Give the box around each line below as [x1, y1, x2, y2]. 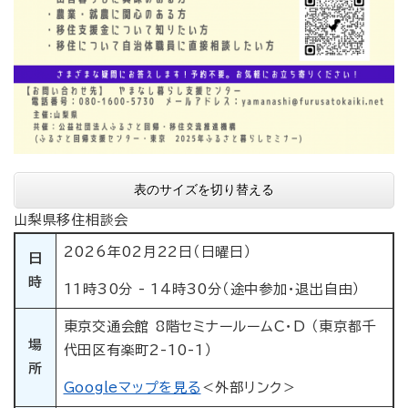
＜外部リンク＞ [200, 381, 297, 395]
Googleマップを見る [63, 381, 201, 395]
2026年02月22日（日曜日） [63, 245, 252, 260]
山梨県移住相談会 [14, 213, 128, 228]
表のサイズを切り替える [134, 182, 274, 198]
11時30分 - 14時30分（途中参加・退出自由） [63, 282, 361, 297]
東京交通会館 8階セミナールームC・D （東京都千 [63, 320, 377, 334]
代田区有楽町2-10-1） [63, 343, 213, 358]
